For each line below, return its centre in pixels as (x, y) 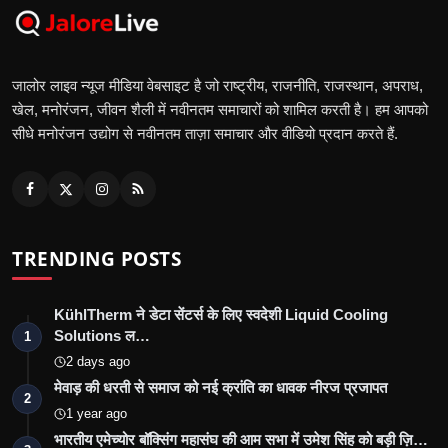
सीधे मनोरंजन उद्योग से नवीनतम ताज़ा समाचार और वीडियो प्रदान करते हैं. (205, 134)
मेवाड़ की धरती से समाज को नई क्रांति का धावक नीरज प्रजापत (220, 388)
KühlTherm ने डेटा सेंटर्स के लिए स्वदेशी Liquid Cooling (221, 315)
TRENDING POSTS (96, 259)
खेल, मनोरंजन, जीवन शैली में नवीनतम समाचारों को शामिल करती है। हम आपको (220, 110)
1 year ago (96, 414)
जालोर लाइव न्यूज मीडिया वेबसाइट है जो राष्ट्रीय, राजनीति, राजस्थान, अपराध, (217, 86)
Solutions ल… (102, 336)
